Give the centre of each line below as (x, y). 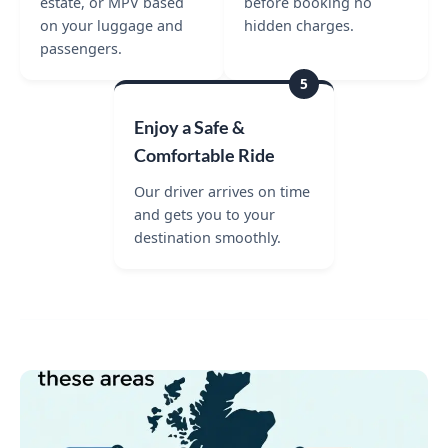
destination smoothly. (207, 237)
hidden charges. (299, 25)
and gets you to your (204, 214)
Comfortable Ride (204, 155)
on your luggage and (111, 25)
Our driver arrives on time (222, 191)
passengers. (81, 48)
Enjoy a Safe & (189, 127)
